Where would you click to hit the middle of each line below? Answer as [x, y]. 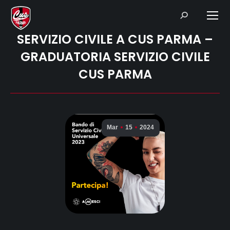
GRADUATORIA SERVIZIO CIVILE [115, 57]
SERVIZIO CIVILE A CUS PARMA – [115, 39]
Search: [191, 14]
